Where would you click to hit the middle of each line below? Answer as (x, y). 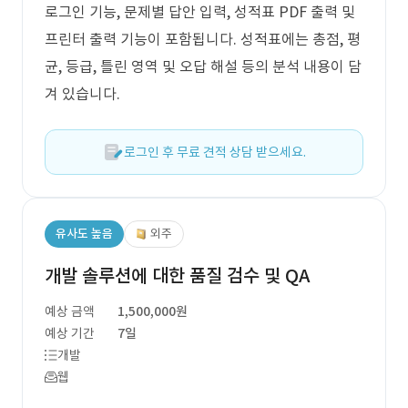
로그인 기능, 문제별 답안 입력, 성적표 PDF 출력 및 (200, 12)
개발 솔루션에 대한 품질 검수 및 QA (177, 276)
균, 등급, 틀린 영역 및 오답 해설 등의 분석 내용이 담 (203, 66)
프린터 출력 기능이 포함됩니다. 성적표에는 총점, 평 (203, 39)
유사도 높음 (84, 234)
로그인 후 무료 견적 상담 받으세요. (215, 152)
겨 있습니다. (82, 94)
